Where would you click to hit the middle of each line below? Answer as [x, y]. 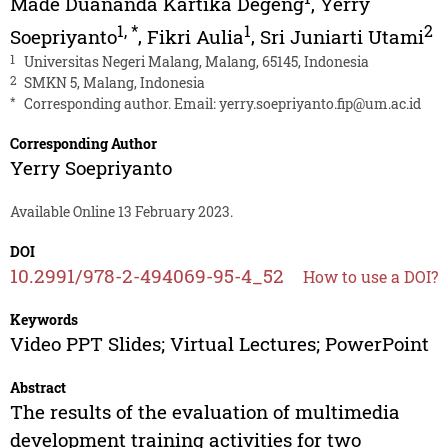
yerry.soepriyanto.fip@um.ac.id [319, 103]
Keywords [43, 319]
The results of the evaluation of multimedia [204, 411]
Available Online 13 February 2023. [121, 211]
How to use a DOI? [370, 276]
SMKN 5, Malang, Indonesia [114, 82]
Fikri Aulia [195, 36]
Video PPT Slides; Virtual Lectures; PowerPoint [219, 343]
